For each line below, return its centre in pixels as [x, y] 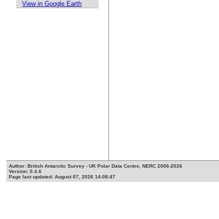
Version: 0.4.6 [25, 172]
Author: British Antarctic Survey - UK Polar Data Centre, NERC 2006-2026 [96, 166]
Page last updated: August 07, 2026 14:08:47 [62, 177]
